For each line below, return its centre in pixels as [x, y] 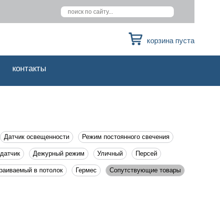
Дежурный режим [59, 153]
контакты [29, 69]
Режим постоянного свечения [126, 137]
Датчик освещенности [37, 137]
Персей [146, 153]
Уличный [110, 153]
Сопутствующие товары [145, 170]
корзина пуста [171, 41]
